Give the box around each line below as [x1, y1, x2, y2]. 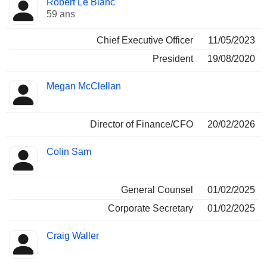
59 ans [46, 9, 75, 19]
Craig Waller [46, 231, 99, 241]
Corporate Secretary [108, 203, 193, 213]
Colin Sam [46, 147, 91, 157]
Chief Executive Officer [97, 35, 193, 45]
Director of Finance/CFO [90, 119, 193, 129]
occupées [56, 5, 98, 15]
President [153, 54, 193, 64]
